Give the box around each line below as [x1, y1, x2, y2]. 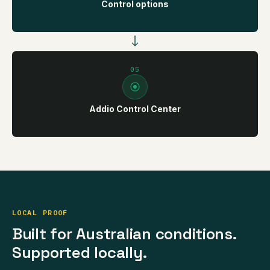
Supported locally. [12, 242, 147, 263]
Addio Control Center [89, 103, 181, 114]
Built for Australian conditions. [12, 223, 236, 244]
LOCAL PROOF [12, 207, 68, 217]
